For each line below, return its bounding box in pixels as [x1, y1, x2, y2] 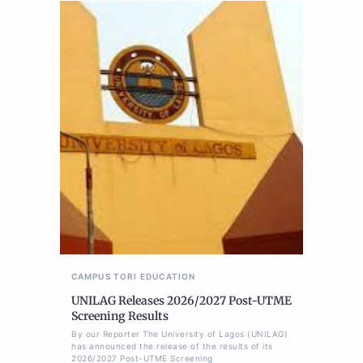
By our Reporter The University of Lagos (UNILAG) [71, 329, 288, 340]
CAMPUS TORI [71, 271, 138, 282]
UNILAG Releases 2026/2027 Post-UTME [71, 293, 292, 309]
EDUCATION [140, 271, 196, 282]
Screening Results [71, 309, 169, 324]
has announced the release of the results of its [71, 341, 273, 352]
